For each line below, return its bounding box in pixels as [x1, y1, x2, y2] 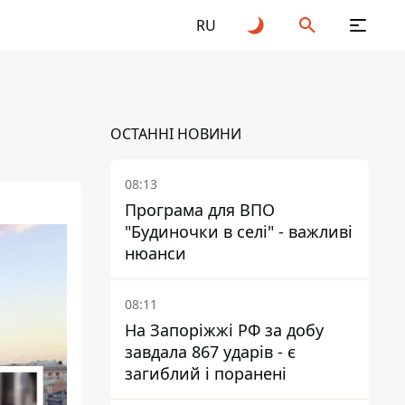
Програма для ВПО [125, 199, 275, 221]
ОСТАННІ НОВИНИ [110, 124, 241, 144]
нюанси [125, 242, 186, 264]
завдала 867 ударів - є [125, 341, 296, 363]
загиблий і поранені [125, 363, 287, 384]
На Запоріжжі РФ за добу [125, 319, 324, 341]
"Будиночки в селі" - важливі [125, 221, 353, 242]
